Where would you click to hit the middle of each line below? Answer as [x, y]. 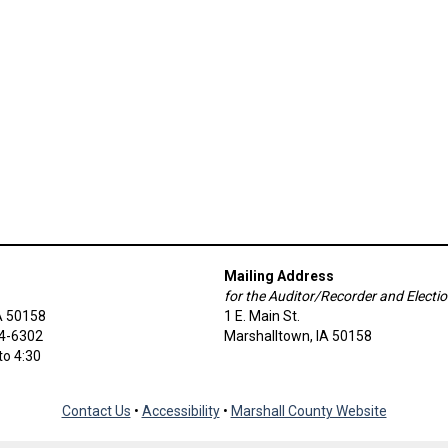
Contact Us [96, 411]
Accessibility [180, 411]
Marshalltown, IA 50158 [298, 336]
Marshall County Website [308, 411]
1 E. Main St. [262, 316]
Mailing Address [279, 276]
